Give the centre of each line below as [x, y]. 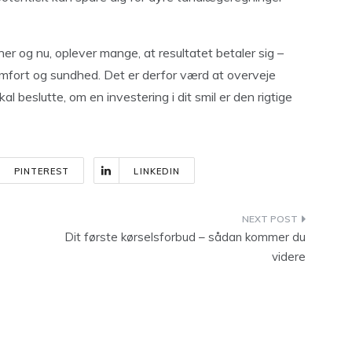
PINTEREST [42, 171]
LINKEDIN [157, 171]
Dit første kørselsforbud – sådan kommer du [185, 237]
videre [289, 257]
